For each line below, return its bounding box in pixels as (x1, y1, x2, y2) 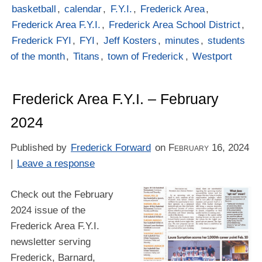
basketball (12, 3, 57, 15)
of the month (10, 50, 65, 62)
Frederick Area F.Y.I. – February (12, 90, 219, 107)
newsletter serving (10, 236, 91, 248)
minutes (164, 35, 199, 46)
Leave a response (17, 157, 95, 169)
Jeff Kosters (103, 35, 157, 46)
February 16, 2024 (168, 142, 250, 153)
